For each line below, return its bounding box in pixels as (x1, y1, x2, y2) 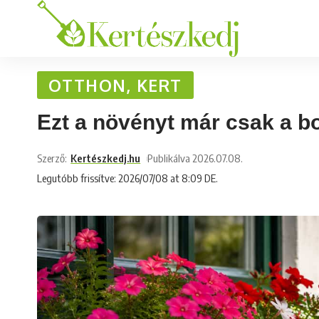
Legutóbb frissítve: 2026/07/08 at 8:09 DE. (37, 172, 218, 184)
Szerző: (37, 152, 67, 164)
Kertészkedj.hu (70, 152, 141, 164)
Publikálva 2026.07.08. (147, 152, 244, 164)
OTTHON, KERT (48, 75, 182, 95)
